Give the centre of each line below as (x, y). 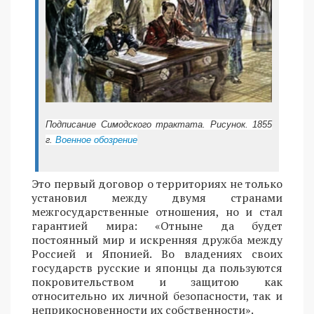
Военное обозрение (96, 140)
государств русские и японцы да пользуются (157, 268)
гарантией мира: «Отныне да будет (157, 226)
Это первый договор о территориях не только (157, 184)
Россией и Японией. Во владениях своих (157, 254)
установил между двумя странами (157, 198)
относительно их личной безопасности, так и (157, 296)
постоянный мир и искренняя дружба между (157, 240)
